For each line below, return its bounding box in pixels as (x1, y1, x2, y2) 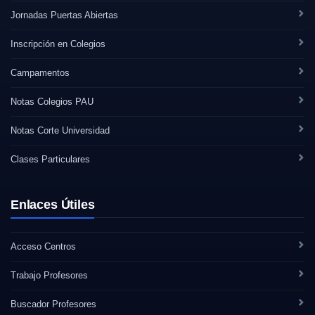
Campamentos (11, 67, 70, 78)
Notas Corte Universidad (11, 125, 110, 136)
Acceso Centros (11, 241, 76, 252)
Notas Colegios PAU (11, 96, 94, 107)
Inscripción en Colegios (11, 39, 105, 49)
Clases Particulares (11, 154, 90, 165)
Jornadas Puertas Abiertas (11, 10, 118, 20)
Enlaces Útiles (11, 198, 95, 212)
